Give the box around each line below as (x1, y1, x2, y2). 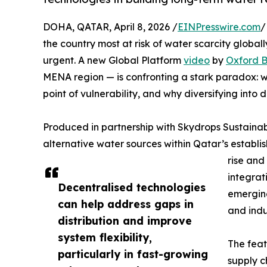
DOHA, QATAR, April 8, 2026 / (43, 20, 178, 33)
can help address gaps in (58, 197, 194, 210)
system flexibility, (58, 230, 152, 244)
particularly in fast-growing (58, 247, 208, 260)
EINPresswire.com (178, 20, 260, 33)
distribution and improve (58, 213, 192, 227)
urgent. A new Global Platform (43, 54, 184, 66)
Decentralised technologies (58, 180, 206, 194)
